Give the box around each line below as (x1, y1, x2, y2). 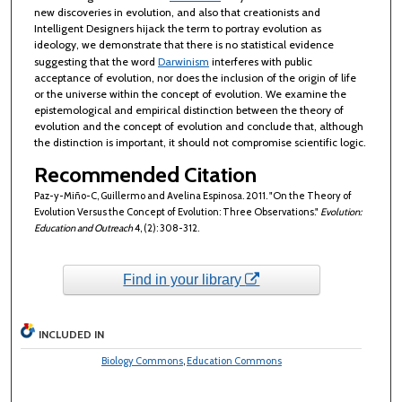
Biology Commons (100, 354, 183, 368)
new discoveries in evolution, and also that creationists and (33, 5, 320, 20)
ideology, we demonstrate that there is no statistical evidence (33, 38, 334, 52)
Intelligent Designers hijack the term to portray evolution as (33, 22, 321, 36)
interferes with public (208, 55, 312, 69)
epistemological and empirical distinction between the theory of (33, 103, 344, 118)
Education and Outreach (33, 221, 133, 234)
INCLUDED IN (39, 328, 105, 342)
